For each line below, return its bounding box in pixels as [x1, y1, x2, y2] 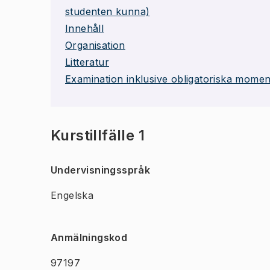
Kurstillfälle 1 [51, 127, 145, 144]
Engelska [51, 189, 94, 201]
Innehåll [65, 22, 104, 34]
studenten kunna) [65, 5, 150, 17]
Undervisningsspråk [51, 164, 151, 176]
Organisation [65, 39, 125, 51]
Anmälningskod [51, 231, 128, 243]
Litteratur [65, 56, 109, 68]
